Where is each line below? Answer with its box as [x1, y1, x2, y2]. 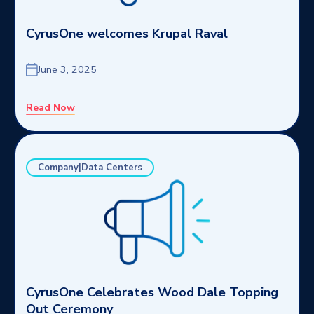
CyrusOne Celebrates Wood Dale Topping [26, 284, 278, 301]
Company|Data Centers [38, 161, 142, 174]
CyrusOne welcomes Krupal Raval [26, 25, 228, 42]
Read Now [26, 101, 75, 114]
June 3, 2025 [38, 62, 97, 76]
